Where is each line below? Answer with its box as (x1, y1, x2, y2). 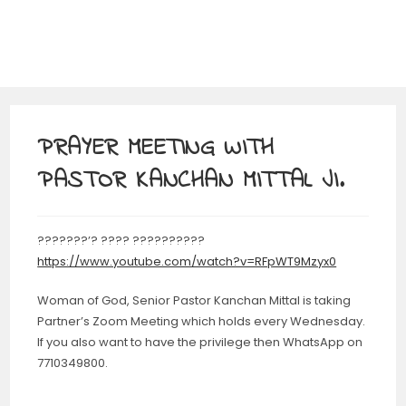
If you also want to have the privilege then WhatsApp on (37, 333, 363, 351)
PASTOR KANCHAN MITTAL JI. (37, 164, 344, 198)
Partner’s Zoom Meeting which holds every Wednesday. (37, 313, 366, 330)
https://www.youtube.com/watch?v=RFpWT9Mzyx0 (37, 253, 337, 270)
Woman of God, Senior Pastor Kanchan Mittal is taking (37, 292, 352, 309)
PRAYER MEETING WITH (37, 131, 275, 166)
